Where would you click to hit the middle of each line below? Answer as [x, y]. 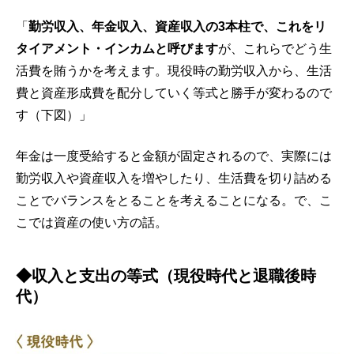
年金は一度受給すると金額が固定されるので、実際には [174, 156]
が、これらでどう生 [275, 49]
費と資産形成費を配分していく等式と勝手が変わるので [174, 93]
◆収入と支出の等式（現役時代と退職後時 [166, 276]
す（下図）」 [54, 115]
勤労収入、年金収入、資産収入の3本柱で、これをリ [177, 27]
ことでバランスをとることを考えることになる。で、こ [174, 201]
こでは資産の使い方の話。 [92, 223]
